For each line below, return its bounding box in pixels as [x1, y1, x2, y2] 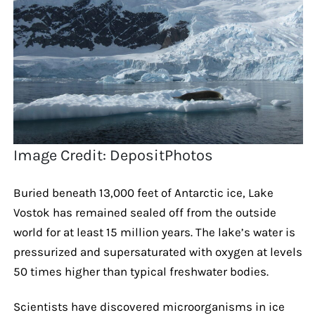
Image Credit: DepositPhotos [13, 146, 214, 165]
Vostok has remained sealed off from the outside [13, 205, 276, 219]
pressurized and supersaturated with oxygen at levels [13, 244, 302, 259]
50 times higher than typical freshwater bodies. [13, 264, 269, 278]
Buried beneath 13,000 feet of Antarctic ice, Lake [13, 185, 274, 200]
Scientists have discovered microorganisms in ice [13, 299, 285, 314]
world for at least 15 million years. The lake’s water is [13, 224, 295, 239]
